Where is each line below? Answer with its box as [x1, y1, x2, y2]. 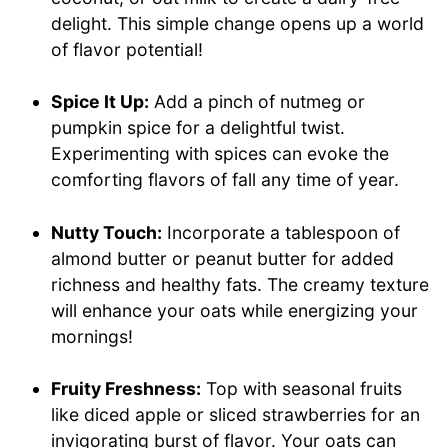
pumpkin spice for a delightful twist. [51, 117, 346, 139]
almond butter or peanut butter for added [51, 247, 395, 269]
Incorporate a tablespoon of [162, 221, 401, 243]
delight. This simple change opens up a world [51, 13, 425, 35]
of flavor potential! [51, 39, 204, 61]
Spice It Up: [51, 91, 150, 113]
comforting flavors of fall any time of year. [51, 169, 400, 191]
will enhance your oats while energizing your [51, 299, 419, 321]
